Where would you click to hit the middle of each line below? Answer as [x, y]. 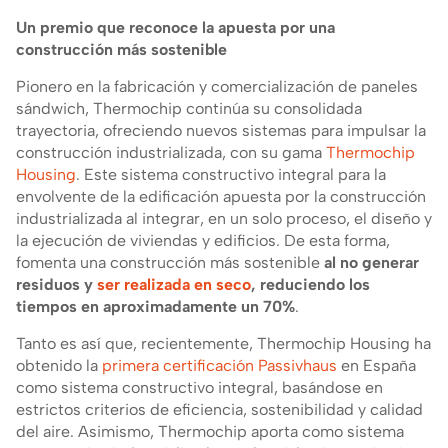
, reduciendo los [310, 284]
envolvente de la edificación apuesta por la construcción [221, 196]
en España [376, 365]
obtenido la [59, 365]
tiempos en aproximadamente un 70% [155, 306]
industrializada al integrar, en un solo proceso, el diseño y [224, 218]
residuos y [56, 284]
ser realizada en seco [174, 284]
